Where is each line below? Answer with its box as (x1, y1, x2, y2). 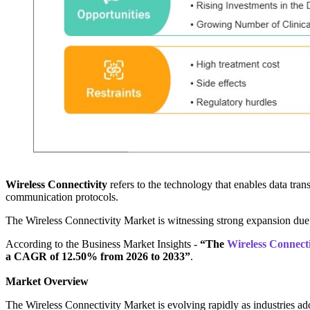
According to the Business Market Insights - (6, 238, 200, 250)
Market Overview (6, 275, 89, 288)
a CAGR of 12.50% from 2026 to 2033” (6, 250, 190, 263)
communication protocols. (6, 191, 118, 203)
